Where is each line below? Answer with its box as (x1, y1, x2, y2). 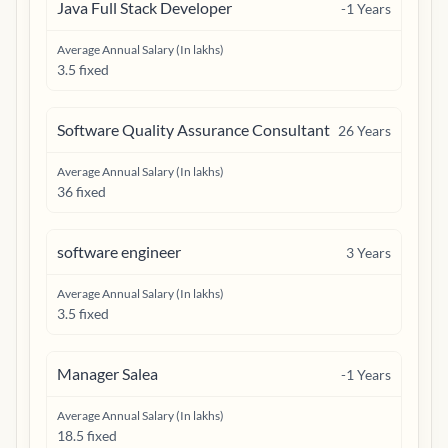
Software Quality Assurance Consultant (57, 120, 330, 139)
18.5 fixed (57, 427, 117, 444)
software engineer (57, 242, 181, 261)
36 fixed (57, 183, 106, 200)
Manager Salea (57, 364, 158, 383)
